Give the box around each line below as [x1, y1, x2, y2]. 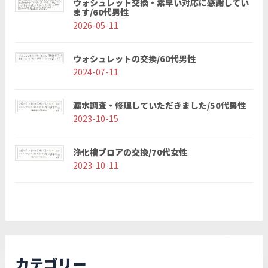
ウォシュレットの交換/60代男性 [73, 53, 196, 65]
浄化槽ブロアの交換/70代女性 [73, 146, 188, 158]
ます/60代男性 [73, 6, 129, 18]
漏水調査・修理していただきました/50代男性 [73, 99, 246, 111]
